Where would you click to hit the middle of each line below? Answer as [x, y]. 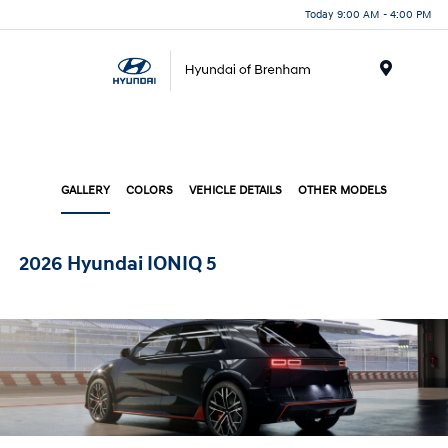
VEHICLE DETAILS [235, 190]
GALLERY [85, 190]
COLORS [149, 190]
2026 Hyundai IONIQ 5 [118, 264]
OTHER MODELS [342, 190]
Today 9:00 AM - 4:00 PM [368, 14]
